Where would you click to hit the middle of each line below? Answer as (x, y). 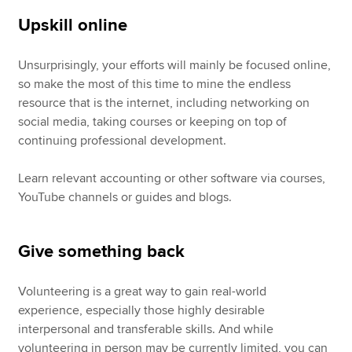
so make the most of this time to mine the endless (155, 84)
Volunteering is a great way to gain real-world (143, 292)
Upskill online (73, 26)
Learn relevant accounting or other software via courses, (172, 179)
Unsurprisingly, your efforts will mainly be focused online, (175, 66)
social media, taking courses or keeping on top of (153, 122)
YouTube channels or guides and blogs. (125, 198)
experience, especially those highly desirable (142, 311)
